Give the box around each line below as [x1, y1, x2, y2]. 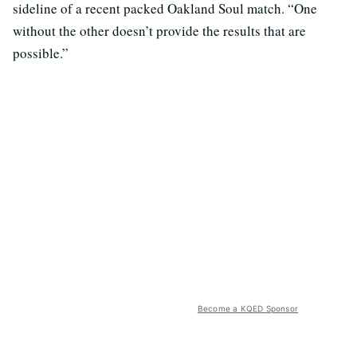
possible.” [13, 44, 69, 63]
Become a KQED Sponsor [197, 304, 298, 314]
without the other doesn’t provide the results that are [13, 22, 306, 41]
